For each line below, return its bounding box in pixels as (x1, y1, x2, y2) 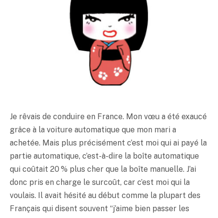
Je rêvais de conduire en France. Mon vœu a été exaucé (10, 112, 207, 122)
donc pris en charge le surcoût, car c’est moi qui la (10, 178, 190, 187)
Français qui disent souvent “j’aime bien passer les (10, 204, 189, 214)
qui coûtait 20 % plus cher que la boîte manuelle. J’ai (10, 164, 196, 174)
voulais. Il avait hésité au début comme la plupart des (10, 191, 200, 200)
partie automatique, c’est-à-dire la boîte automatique (10, 151, 199, 161)
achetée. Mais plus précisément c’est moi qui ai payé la (10, 138, 207, 148)
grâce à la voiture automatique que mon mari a (10, 125, 176, 135)
